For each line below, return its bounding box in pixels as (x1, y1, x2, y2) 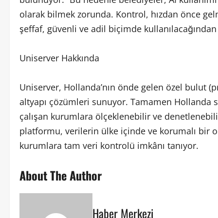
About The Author (19, 166, 102, 184)
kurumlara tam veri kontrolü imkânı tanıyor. (19, 139, 199, 151)
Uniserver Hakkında (19, 52, 99, 64)
